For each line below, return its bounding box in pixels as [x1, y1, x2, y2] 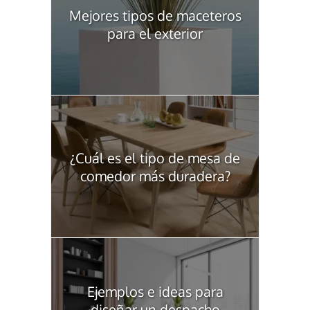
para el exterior [107, 24, 203, 42]
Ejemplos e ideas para [86, 282, 224, 301]
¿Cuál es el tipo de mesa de [70, 148, 240, 167]
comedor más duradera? [80, 166, 230, 185]
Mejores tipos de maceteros [69, 6, 241, 24]
